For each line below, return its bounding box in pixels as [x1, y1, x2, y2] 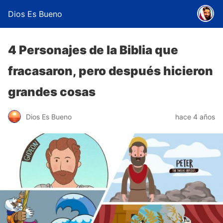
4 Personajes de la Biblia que [8, 43, 178, 57]
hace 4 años [175, 112, 215, 121]
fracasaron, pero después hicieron [8, 64, 213, 78]
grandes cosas [8, 85, 96, 99]
